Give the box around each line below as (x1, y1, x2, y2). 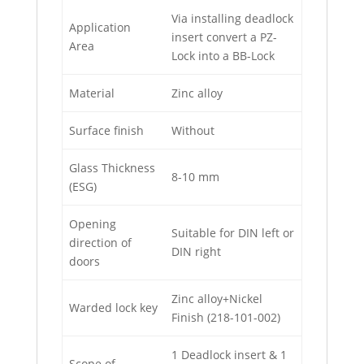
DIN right (171, 243, 221, 259)
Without (171, 122, 214, 138)
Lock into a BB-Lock (171, 47, 275, 63)
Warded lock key (69, 299, 158, 315)
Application (69, 19, 131, 35)
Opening (69, 215, 116, 232)
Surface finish (69, 122, 144, 138)
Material (69, 84, 115, 101)
